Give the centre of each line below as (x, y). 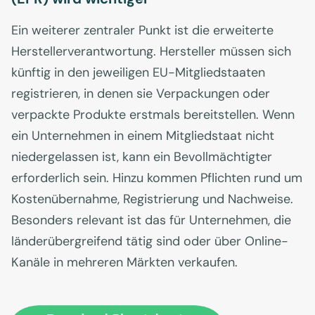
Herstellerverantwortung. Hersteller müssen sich (151, 52)
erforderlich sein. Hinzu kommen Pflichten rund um (157, 178)
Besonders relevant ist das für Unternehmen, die (151, 220)
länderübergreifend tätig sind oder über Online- (150, 242)
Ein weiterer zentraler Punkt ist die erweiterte (142, 31)
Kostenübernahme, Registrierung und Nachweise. (152, 199)
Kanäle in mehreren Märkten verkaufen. (124, 263)
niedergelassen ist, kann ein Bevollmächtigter (142, 157)
